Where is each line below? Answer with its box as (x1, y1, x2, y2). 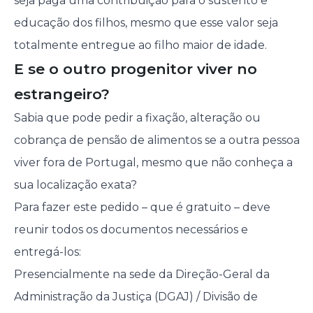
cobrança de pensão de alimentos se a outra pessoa (13, 133, 300, 147)
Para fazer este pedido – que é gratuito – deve (13, 201, 270, 214)
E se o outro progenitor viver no (13, 60, 257, 78)
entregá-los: (13, 245, 81, 259)
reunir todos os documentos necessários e (13, 223, 248, 237)
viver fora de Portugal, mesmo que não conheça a (13, 156, 293, 170)
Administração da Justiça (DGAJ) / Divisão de (13, 290, 258, 304)
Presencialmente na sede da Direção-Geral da (13, 268, 270, 282)
